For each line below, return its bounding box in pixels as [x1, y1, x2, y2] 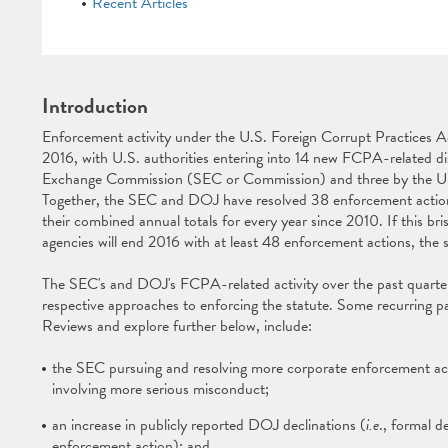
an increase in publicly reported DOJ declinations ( [51, 413, 366, 437]
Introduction [41, 90, 148, 122]
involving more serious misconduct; [51, 377, 273, 401]
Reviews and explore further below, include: [41, 314, 312, 338]
